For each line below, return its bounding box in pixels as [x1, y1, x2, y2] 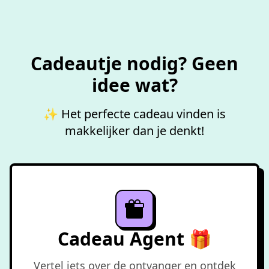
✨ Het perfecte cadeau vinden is [43, 106, 226, 122]
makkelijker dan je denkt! [65, 122, 204, 139]
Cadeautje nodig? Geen [31, 51, 238, 76]
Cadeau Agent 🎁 [58, 226, 211, 251]
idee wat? [91, 73, 178, 97]
